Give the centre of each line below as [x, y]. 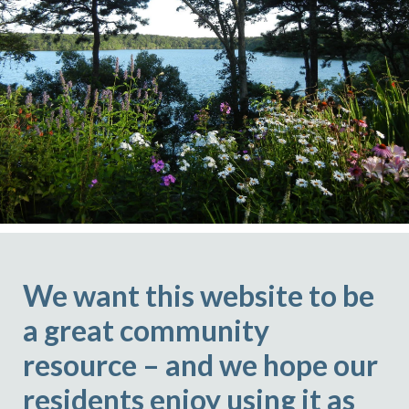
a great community [146, 330]
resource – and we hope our [200, 365]
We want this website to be [199, 295]
